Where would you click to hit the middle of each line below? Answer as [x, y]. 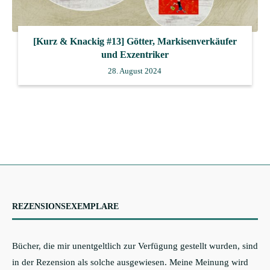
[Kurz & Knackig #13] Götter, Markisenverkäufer [135, 41]
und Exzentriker [135, 54]
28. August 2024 [135, 71]
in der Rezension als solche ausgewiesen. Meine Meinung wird [130, 262]
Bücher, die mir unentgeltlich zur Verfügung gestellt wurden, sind [135, 246]
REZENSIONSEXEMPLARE [65, 206]
